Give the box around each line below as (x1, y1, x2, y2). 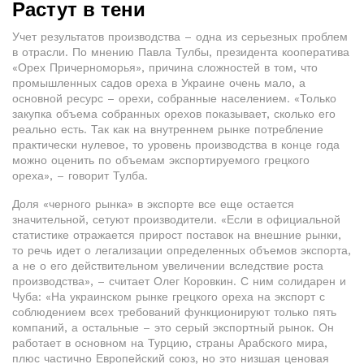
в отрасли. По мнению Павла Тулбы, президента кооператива (12, 45, 349, 58)
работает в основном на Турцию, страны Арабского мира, (12, 336, 327, 349)
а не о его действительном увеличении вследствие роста (12, 259, 323, 272)
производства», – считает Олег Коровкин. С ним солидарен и (12, 275, 346, 288)
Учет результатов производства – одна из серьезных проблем (12, 30, 348, 43)
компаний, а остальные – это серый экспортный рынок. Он (12, 321, 334, 334)
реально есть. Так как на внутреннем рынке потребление (12, 123, 323, 136)
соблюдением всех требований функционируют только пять (12, 305, 336, 318)
